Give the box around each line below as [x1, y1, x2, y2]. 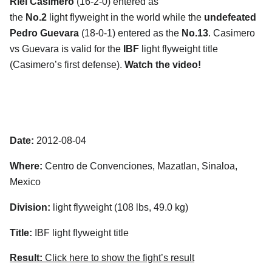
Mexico [10, 176, 41, 187]
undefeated [202, 12, 256, 22]
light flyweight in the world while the [47, 12, 202, 22]
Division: [10, 202, 50, 212]
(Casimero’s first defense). [10, 59, 124, 70]
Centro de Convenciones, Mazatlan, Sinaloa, [42, 160, 237, 171]
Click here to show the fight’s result [42, 253, 194, 263]
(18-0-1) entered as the [79, 27, 182, 38]
